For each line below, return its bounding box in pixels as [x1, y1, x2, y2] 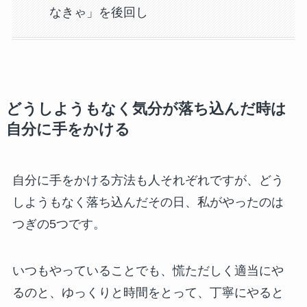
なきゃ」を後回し [49, 5, 148, 19]
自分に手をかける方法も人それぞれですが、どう [12, 173, 284, 188]
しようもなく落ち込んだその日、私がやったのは [12, 195, 284, 210]
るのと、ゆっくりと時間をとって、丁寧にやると [12, 285, 284, 299]
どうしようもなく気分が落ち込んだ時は [5, 101, 286, 118]
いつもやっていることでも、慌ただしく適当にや [12, 263, 284, 278]
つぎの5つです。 [12, 217, 106, 232]
